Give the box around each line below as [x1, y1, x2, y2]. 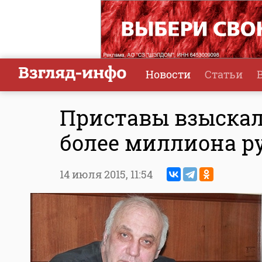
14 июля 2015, [60, 167, 130, 182]
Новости [146, 67, 191, 81]
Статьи [205, 67, 243, 81]
